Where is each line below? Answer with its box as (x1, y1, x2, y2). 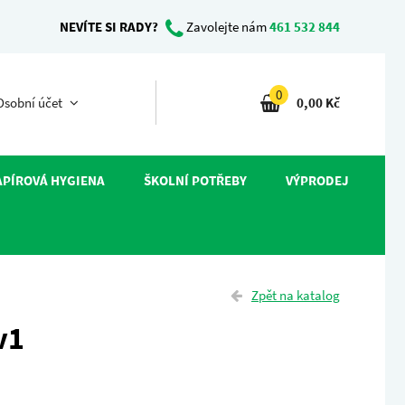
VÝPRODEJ (285, 172, 349, 189)
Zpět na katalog (251, 287, 340, 304)
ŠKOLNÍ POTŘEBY (143, 172, 247, 189)
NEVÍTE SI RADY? (60, 18, 158, 35)
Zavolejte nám (184, 18, 269, 35)
